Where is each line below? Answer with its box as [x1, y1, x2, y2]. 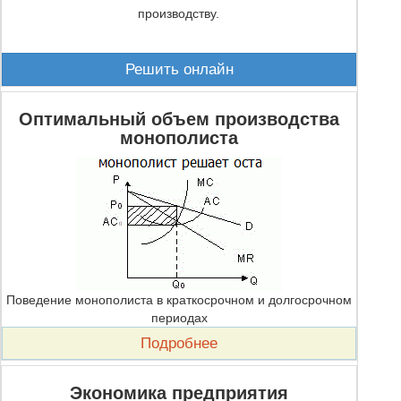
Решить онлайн [124, 61, 234, 78]
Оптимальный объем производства [19, 109, 339, 129]
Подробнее [141, 335, 218, 352]
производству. [137, 6, 219, 21]
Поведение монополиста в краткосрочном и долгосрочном [6, 293, 352, 307]
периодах [150, 311, 208, 325]
